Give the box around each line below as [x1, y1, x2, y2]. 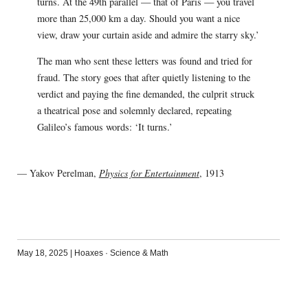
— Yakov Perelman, [16, 166, 99, 180]
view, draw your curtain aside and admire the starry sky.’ [36, 27, 259, 41]
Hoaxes [74, 248, 103, 258]
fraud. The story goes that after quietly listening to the [36, 70, 250, 84]
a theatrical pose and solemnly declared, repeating [36, 103, 232, 117]
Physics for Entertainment [98, 166, 199, 180]
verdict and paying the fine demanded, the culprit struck [36, 87, 254, 100]
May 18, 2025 [16, 248, 68, 258]
